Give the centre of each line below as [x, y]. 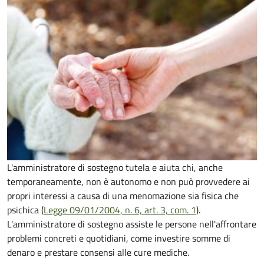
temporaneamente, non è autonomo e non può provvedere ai [128, 182]
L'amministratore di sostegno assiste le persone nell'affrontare [132, 224]
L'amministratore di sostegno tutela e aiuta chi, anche [115, 168]
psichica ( [25, 210]
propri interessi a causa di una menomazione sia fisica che [123, 196]
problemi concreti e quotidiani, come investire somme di [119, 238]
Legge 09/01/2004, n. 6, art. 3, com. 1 [120, 210]
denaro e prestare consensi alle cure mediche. [98, 253]
